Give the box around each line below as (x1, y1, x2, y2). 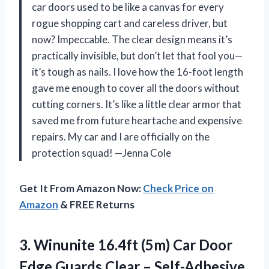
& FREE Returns (58, 198, 134, 211)
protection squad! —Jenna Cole (32, 147, 171, 160)
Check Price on (143, 182, 214, 195)
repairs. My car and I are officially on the (32, 130, 210, 144)
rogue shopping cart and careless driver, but (32, 17, 228, 30)
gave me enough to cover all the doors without (32, 82, 240, 95)
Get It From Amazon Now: (19, 182, 143, 195)
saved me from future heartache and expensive (32, 114, 242, 127)
